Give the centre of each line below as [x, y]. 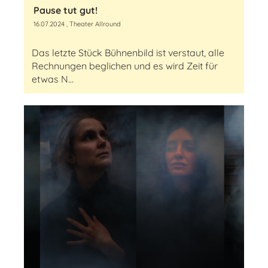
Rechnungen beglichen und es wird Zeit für [125, 66]
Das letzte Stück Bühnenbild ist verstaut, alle [128, 53]
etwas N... [53, 79]
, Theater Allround [93, 24]
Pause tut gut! [66, 10]
